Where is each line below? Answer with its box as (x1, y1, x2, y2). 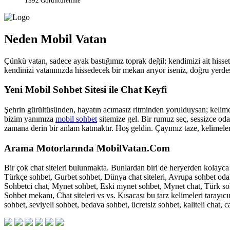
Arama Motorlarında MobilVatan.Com (4, 142, 170, 154)
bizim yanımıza (4, 114, 55, 123)
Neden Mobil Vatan (4, 32, 106, 46)
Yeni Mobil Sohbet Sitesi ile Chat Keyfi (4, 84, 167, 95)
